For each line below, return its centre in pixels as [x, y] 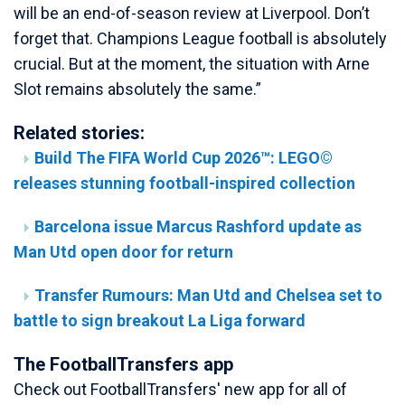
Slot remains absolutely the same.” [137, 89]
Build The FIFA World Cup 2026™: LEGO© [184, 157]
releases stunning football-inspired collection [184, 183]
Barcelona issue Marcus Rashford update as [198, 226]
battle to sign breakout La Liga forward [160, 320]
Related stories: [79, 132]
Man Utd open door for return [123, 251]
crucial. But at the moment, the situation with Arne [192, 63]
